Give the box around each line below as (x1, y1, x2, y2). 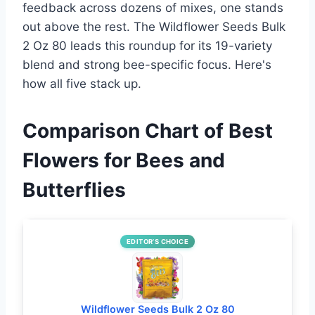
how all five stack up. (22, 77, 141, 91)
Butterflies (22, 178, 126, 202)
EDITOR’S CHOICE (127, 238, 188, 246)
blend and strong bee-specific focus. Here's (22, 58, 271, 72)
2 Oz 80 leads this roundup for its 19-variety (22, 39, 272, 53)
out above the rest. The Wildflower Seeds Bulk (22, 20, 285, 34)
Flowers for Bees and (22, 148, 225, 173)
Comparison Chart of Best (22, 119, 273, 143)
